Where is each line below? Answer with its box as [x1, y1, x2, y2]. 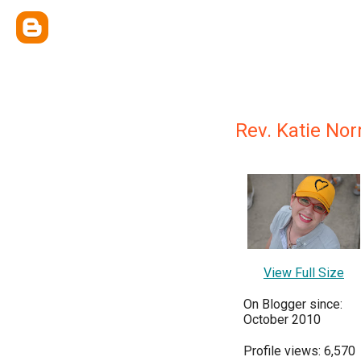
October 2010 [243, 311, 321, 327]
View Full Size [263, 264, 344, 280]
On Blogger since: [243, 296, 342, 312]
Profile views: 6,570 [243, 342, 355, 359]
